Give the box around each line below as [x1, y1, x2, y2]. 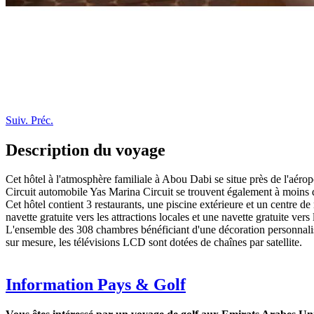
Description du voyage [6, 140, 165, 159]
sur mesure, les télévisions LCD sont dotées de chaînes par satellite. [6, 236, 302, 249]
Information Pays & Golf [6, 275, 186, 294]
